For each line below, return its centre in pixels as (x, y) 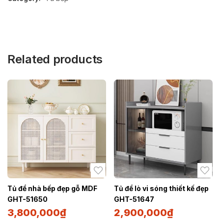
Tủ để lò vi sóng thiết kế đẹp (161, 188)
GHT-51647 (134, 199)
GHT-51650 (27, 199)
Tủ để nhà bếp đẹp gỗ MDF (52, 188)
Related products (55, 59)
